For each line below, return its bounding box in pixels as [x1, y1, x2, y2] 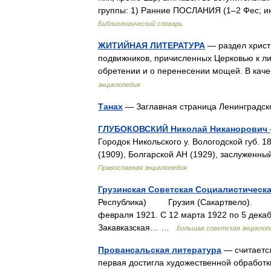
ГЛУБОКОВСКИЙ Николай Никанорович [98, 124, 270, 134]
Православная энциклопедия [98, 164, 187, 171]
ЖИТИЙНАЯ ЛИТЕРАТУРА [98, 41, 205, 50]
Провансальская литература [98, 245, 221, 255]
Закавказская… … [98, 223, 177, 232]
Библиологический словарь [98, 20, 183, 27]
